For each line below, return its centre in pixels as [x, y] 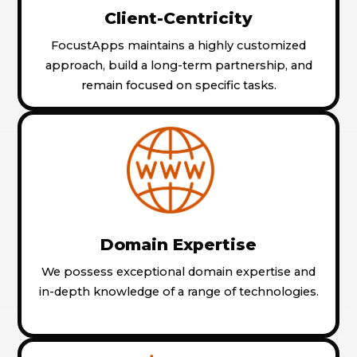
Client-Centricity [178, 18]
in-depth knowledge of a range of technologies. [178, 292]
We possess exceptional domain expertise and [178, 272]
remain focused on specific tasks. [178, 85]
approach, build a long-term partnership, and [178, 65]
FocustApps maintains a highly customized [178, 45]
